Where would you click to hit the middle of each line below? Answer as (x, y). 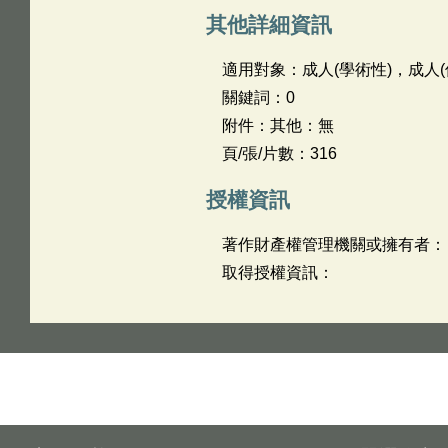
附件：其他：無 (277, 125)
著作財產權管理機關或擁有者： (333, 244)
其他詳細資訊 (268, 24)
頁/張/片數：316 (279, 153)
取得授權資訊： (277, 272)
